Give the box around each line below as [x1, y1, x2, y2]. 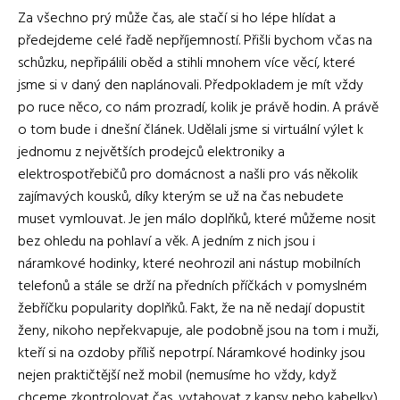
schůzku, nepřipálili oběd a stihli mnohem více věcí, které [18, 52, 355, 76]
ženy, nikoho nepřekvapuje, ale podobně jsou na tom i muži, [18, 320, 379, 344]
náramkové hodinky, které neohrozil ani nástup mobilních [18, 253, 361, 277]
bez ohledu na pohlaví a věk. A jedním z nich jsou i [18, 230, 315, 254]
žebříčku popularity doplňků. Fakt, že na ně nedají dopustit [18, 297, 365, 321]
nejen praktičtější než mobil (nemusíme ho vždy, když [18, 364, 337, 388]
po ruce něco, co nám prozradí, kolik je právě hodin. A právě [18, 96, 379, 121]
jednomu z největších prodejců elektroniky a [18, 141, 285, 165]
